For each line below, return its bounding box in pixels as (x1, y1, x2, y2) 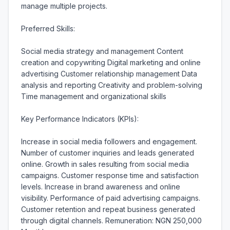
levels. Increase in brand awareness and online (21, 182, 180, 191)
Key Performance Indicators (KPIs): (21, 114, 139, 123)
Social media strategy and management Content (21, 47, 183, 55)
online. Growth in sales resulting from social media (21, 160, 189, 168)
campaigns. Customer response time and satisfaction (21, 171, 199, 180)
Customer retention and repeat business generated (21, 205, 195, 214)
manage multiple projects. (21, 2, 107, 10)
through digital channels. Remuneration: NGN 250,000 (21, 216, 202, 225)
